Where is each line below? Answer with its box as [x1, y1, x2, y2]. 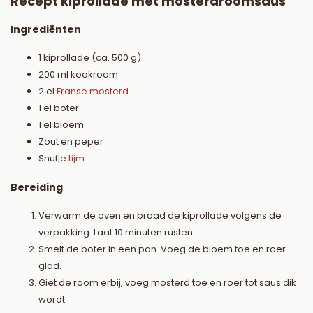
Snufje [38, 152, 68, 166]
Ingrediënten [10, 22, 81, 37]
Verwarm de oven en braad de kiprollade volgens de [38, 209, 282, 223]
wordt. [38, 293, 67, 307]
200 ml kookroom [38, 68, 118, 82]
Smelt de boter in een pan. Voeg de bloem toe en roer [38, 242, 286, 256]
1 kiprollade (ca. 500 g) [38, 51, 141, 65]
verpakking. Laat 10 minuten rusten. [38, 226, 195, 240]
